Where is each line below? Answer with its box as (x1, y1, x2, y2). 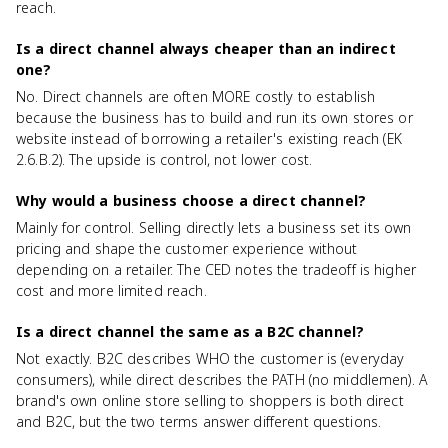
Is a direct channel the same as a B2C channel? (16, 322, 365, 341)
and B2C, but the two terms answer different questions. (16, 412, 382, 431)
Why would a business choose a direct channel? (16, 191, 366, 210)
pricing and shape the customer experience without (16, 239, 358, 258)
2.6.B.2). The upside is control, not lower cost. (16, 150, 313, 169)
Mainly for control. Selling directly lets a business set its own (16, 218, 412, 237)
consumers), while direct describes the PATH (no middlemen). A (16, 370, 429, 389)
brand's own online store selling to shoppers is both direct (16, 391, 404, 410)
